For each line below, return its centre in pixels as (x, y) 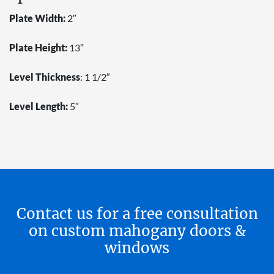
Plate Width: (37, 18)
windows (137, 248)
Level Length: (39, 106)
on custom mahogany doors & (137, 231)
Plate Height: (38, 47)
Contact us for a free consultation (137, 213)
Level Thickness (45, 76)
